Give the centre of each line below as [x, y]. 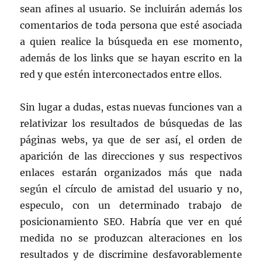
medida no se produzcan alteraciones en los [131, 238]
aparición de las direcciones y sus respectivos [131, 156]
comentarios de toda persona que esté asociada [131, 25]
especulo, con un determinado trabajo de [131, 205]
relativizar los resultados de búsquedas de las [131, 123]
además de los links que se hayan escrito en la [131, 58]
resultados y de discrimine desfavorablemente [131, 254]
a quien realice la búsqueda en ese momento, [131, 41]
